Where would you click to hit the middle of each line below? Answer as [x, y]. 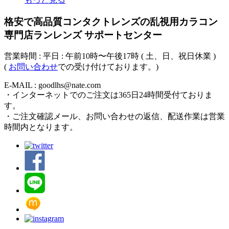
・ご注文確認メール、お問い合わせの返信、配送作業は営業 [114, 117]
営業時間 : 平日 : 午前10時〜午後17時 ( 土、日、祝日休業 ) [110, 56]
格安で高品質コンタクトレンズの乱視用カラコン [111, 21]
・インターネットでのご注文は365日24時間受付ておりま [108, 95]
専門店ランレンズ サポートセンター [83, 35]
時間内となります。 [41, 127]
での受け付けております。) [108, 67]
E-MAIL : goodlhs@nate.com [52, 85]
